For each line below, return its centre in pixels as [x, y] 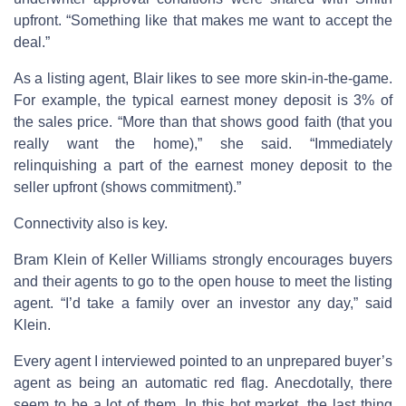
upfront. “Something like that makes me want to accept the [203, 20]
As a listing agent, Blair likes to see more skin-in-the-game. [203, 78]
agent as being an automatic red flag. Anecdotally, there [203, 382]
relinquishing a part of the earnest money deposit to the [203, 165]
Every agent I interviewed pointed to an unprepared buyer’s [203, 361]
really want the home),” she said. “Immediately [203, 143]
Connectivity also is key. [91, 223]
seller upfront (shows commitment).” [127, 187]
